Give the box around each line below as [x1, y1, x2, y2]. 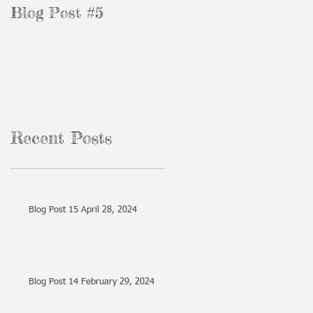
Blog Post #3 [164, 3, 257, 22]
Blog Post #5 [10, 3, 103, 22]
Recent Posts [10, 127, 112, 148]
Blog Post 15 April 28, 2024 [81, 205, 137, 214]
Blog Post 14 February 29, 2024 [29, 277, 154, 286]
